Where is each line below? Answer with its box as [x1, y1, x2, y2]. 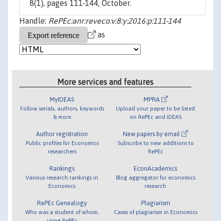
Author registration [36, 130, 88, 138]
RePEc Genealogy [37, 199, 87, 207]
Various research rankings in [26, 174, 99, 181]
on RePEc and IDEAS [129, 113, 182, 120]
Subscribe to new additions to [117, 139, 194, 146]
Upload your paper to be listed [116, 105, 195, 111]
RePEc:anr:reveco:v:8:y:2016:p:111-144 [48, 16, 181, 26]
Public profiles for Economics [25, 139, 99, 146]
